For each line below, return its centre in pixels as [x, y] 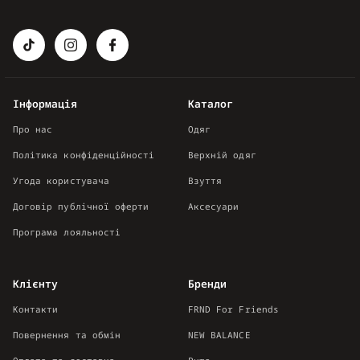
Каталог [211, 104]
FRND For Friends [233, 309]
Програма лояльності [67, 232]
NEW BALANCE [219, 335]
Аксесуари [214, 207]
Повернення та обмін [67, 335]
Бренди [208, 284]
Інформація [45, 104]
